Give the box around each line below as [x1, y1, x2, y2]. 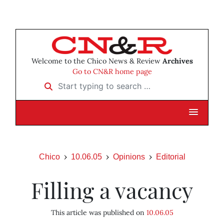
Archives [162, 56, 193, 66]
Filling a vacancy [31, 175, 193, 205]
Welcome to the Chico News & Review [31, 56, 162, 66]
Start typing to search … [38, 77, 127, 88]
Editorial [155, 152, 185, 161]
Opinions [112, 152, 145, 161]
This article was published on [50, 208, 146, 217]
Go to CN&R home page [72, 67, 152, 76]
